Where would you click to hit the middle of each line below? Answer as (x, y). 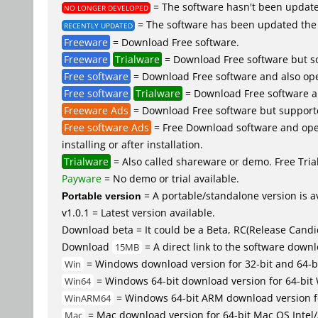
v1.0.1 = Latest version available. (138, 212)
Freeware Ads (96, 110)
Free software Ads (106, 127)
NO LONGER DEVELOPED (106, 7)
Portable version (102, 195)
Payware (82, 178)
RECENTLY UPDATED (98, 25)
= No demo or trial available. (170, 178)
